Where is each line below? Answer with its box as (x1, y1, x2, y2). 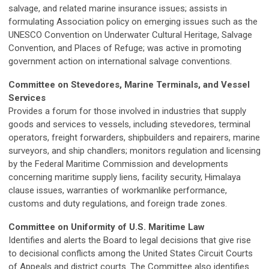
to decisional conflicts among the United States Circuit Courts (8, 248, 253, 259)
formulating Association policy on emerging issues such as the (8, 16, 258, 27)
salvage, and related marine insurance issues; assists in (8, 3, 227, 14)
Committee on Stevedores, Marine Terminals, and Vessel (8, 79, 250, 90)
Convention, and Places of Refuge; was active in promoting (8, 43, 241, 53)
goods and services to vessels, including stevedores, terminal (8, 119, 250, 130)
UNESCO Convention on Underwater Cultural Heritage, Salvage (8, 29, 252, 40)
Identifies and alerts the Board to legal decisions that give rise (8, 235, 251, 246)
